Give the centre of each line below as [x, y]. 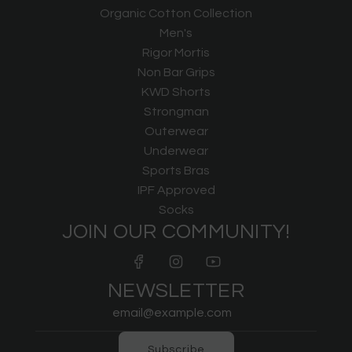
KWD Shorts [176, 92]
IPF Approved [176, 190]
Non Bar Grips [176, 72]
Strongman [176, 112]
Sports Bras [176, 170]
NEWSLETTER [176, 291]
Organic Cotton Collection [176, 13]
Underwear [176, 151]
